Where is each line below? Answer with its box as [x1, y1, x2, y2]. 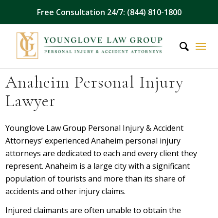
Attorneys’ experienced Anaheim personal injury [5, 135, 181, 146]
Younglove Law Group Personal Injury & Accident [5, 122, 184, 133]
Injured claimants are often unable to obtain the [5, 205, 182, 216]
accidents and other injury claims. [5, 185, 126, 197]
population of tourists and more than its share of [5, 173, 186, 184]
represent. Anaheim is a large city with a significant [5, 160, 190, 171]
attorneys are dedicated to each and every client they [5, 147, 198, 159]
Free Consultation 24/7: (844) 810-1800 [36, 6, 182, 18]
